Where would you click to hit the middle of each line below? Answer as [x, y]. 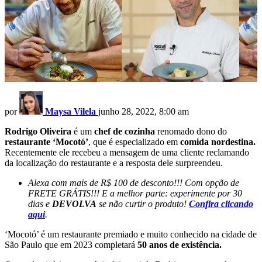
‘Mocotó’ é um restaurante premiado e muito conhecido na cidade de [131, 235]
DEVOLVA [74, 204]
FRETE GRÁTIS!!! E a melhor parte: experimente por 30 [135, 194]
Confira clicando [221, 204]
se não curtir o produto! [143, 204]
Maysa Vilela [70, 112]
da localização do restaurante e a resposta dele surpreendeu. [114, 163]
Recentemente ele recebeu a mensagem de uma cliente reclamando [127, 153]
